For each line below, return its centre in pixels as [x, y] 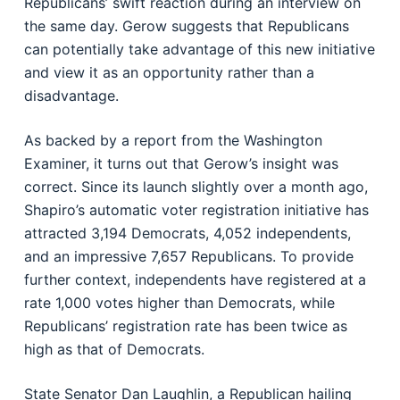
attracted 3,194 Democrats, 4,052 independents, [187, 233]
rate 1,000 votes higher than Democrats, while [179, 303]
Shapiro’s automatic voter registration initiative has [196, 210]
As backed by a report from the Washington [173, 140]
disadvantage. [71, 96]
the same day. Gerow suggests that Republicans [186, 26]
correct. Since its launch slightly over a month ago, [196, 187]
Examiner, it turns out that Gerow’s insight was [181, 163]
